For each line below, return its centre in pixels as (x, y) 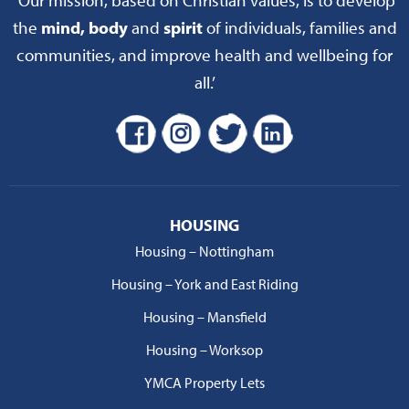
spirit (183, 27)
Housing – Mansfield (204, 316)
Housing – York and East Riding (204, 283)
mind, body (84, 27)
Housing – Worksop (204, 349)
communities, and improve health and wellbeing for (204, 54)
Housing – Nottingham (204, 251)
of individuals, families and (299, 27)
